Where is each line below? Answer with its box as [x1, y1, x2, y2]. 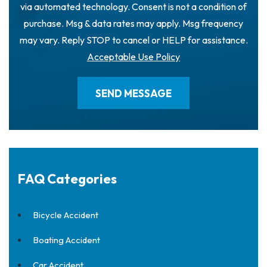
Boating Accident [33, 234, 100, 246]
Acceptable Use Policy [87, 51, 180, 63]
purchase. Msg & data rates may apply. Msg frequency [24, 17, 243, 29]
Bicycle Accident [33, 209, 98, 221]
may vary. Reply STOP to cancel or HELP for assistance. [19, 34, 248, 46]
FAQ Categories [18, 170, 117, 187]
